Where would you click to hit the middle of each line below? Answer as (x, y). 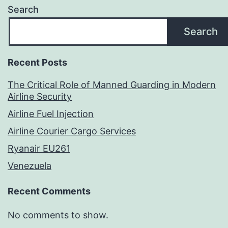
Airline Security (40, 97)
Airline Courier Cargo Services (72, 131)
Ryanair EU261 (39, 149)
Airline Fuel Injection (51, 114)
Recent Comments (49, 191)
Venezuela (30, 166)
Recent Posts (37, 63)
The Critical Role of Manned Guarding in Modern (112, 85)
